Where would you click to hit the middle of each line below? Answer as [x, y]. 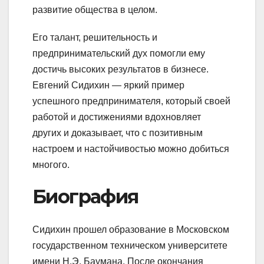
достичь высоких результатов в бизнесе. [121, 69]
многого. [51, 164]
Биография [85, 196]
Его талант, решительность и [95, 37]
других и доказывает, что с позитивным [118, 133]
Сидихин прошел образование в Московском [131, 230]
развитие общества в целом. [95, 9]
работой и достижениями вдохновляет [117, 117]
